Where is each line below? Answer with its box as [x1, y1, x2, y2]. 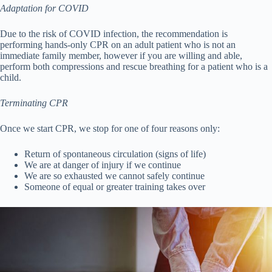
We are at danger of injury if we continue [24, 160, 181, 171]
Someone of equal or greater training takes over [24, 182, 205, 192]
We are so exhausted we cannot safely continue [24, 171, 205, 182]
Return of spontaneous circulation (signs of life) [24, 149, 206, 160]
